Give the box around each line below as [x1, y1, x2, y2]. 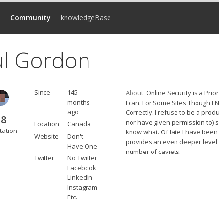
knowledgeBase [61, 13, 111, 22]
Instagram [67, 183, 97, 192]
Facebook [67, 163, 96, 172]
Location [34, 119, 59, 128]
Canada [67, 119, 91, 128]
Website [34, 132, 59, 141]
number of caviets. [126, 147, 181, 156]
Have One [67, 142, 97, 151]
